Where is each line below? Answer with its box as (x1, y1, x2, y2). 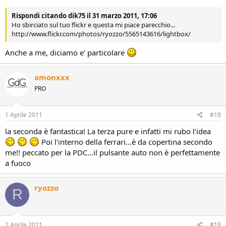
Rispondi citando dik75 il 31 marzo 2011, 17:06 (12, 11, 157, 20)
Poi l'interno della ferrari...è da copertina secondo (39, 136, 212, 147)
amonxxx (34, 72, 70, 82)
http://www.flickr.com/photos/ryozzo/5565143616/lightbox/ (12, 29, 191, 38)
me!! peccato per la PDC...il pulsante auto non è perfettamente (5, 147, 220, 157)
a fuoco (5, 157, 31, 168)
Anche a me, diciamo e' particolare (5, 47, 127, 58)
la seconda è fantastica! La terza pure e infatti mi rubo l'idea (5, 126, 211, 136)
